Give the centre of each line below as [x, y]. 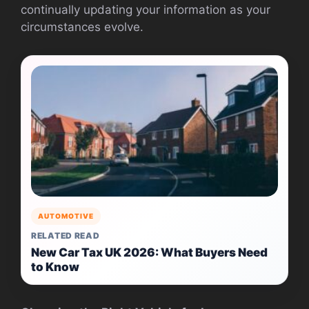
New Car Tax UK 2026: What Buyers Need [149, 252]
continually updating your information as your [146, 9]
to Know [55, 267]
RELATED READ [66, 235]
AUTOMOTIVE [66, 216]
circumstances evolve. [82, 27]
